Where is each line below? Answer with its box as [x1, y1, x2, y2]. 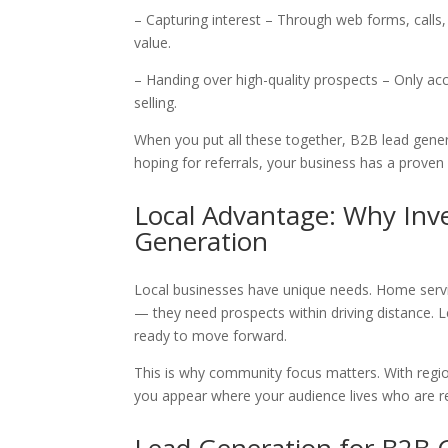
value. [134, 33, 180, 52]
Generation [134, 223, 269, 259]
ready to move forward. [134, 326, 288, 345]
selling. [134, 93, 186, 112]
